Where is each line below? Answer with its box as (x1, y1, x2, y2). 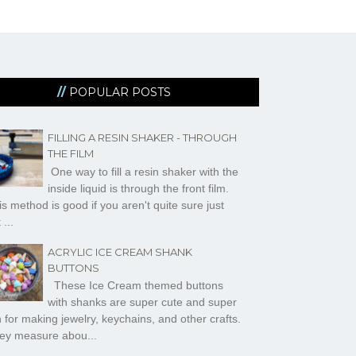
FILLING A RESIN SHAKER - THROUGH (47, 131, 237, 145)
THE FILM (47, 147, 94, 161)
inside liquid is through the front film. (47, 181, 229, 195)
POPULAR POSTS (69, 84, 172, 99)
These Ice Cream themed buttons (47, 279, 223, 292)
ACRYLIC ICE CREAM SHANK (47, 245, 192, 258)
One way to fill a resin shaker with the (47, 164, 238, 178)
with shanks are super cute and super (47, 296, 237, 309)
